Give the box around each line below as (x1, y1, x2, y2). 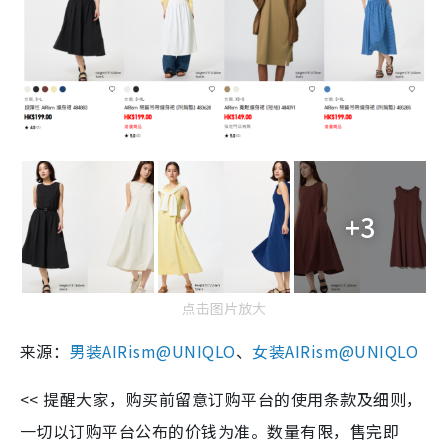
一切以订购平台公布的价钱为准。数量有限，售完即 (20, 418, 400, 443)
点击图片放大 (182, 297, 266, 318)
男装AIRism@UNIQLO (69, 338, 236, 363)
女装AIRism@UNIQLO (252, 338, 419, 363)
